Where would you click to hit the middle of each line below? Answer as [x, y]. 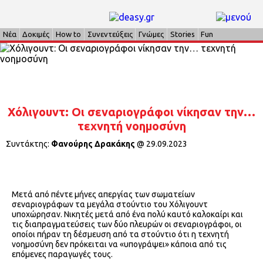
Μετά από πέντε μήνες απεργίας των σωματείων [103, 195]
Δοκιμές [36, 34]
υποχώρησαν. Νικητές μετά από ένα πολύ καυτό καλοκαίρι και [127, 215]
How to [68, 34]
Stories [182, 34]
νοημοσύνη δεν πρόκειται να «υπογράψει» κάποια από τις [119, 245]
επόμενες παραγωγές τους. [62, 254]
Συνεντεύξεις [110, 34]
